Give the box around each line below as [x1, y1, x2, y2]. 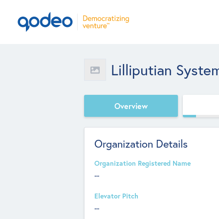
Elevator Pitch [94, 192, 138, 200]
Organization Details [94, 136, 188, 151]
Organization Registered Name [94, 159, 191, 168]
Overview [114, 100, 148, 111]
